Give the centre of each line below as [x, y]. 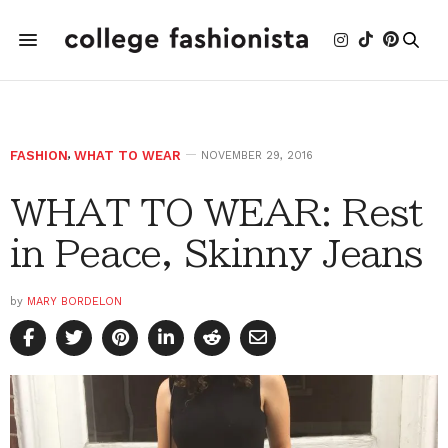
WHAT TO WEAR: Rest [216, 212]
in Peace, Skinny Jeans [216, 253]
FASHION [39, 155]
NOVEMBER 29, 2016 [257, 155]
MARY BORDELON [74, 301]
